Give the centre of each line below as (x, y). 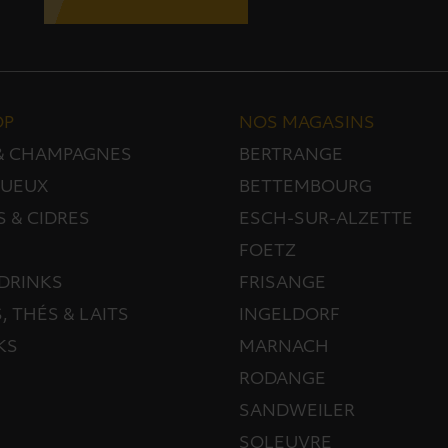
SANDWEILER (297, 411)
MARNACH (284, 347)
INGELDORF (290, 315)
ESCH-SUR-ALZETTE (326, 219)
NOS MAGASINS (307, 123)
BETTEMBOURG (306, 187)
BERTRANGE (291, 155)
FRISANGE (283, 283)
